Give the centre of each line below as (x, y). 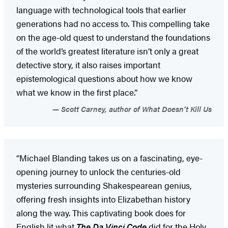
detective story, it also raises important (88, 65)
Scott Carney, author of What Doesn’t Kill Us (135, 109)
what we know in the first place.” (77, 92)
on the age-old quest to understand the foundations (113, 37)
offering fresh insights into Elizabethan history (103, 199)
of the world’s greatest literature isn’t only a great (107, 51)
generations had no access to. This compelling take (113, 24)
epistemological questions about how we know (104, 79)
